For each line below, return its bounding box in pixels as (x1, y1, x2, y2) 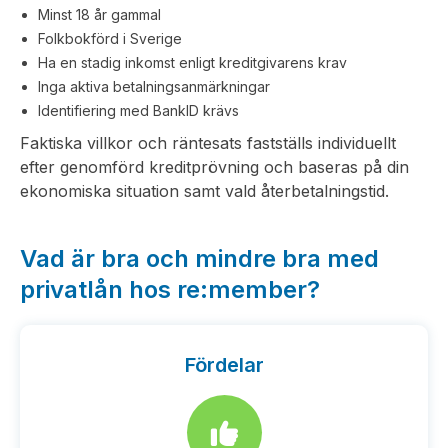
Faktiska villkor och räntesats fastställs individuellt (20, 133, 396, 153)
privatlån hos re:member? (20, 275, 320, 304)
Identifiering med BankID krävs (38, 102, 239, 119)
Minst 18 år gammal (38, 6, 161, 23)
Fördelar (184, 353, 264, 377)
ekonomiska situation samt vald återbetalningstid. (20, 181, 389, 201)
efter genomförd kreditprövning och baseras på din (20, 157, 409, 177)
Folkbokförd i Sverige (38, 30, 182, 47)
